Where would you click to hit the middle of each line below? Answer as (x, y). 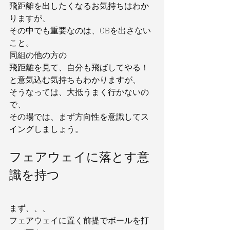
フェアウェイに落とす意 (79, 156)
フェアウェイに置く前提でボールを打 (79, 220)
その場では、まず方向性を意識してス (79, 116)
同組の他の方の (38, 55)
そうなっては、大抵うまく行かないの (79, 92)
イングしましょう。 (46, 129)
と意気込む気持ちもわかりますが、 (75, 79)
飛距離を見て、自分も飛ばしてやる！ (79, 67)
